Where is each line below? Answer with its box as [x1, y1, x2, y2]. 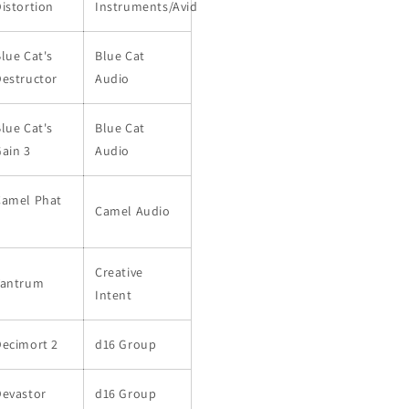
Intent [95, 287, 132, 303]
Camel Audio [95, 203, 171, 219]
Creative [95, 264, 143, 280]
